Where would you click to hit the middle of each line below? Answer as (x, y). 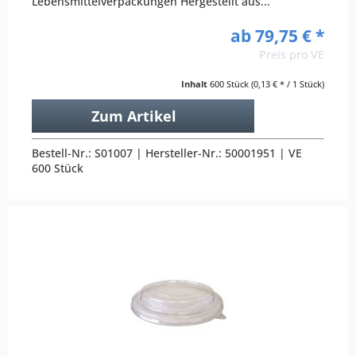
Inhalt (195, 84)
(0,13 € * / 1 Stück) (288, 84)
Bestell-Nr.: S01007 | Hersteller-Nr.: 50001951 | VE (167, 153)
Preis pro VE (292, 55)
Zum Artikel (133, 116)
